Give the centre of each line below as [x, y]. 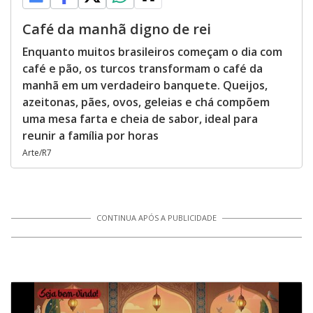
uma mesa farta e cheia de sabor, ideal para [140, 119]
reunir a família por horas [90, 136]
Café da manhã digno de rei [117, 29]
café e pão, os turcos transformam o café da [143, 68]
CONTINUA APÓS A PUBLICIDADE [156, 218]
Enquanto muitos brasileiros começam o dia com [152, 52]
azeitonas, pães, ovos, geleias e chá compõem [146, 102]
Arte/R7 [37, 153]
